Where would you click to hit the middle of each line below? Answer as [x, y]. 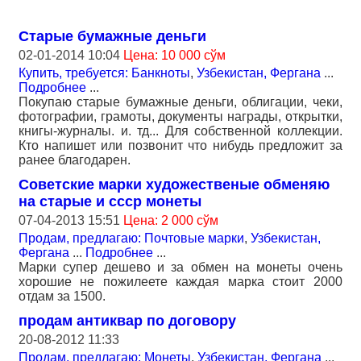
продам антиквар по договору [127, 321]
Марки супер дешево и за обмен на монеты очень [180, 267]
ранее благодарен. [75, 160]
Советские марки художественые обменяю [174, 185]
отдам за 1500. [62, 296]
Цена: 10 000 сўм [174, 55]
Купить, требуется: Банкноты [104, 73]
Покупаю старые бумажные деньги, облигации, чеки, [180, 102]
